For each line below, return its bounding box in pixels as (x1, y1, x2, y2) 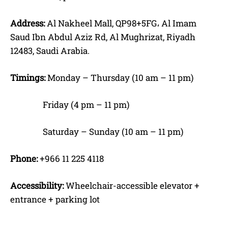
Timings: (10, 71, 45, 83)
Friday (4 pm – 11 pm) (10, 98, 129, 110)
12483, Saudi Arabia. (10, 44, 90, 56)
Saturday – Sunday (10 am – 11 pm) (10, 125, 183, 137)
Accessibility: (10, 179, 64, 191)
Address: (10, 17, 45, 29)
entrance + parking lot (10, 193, 100, 205)
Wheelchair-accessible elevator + (64, 179, 199, 191)
